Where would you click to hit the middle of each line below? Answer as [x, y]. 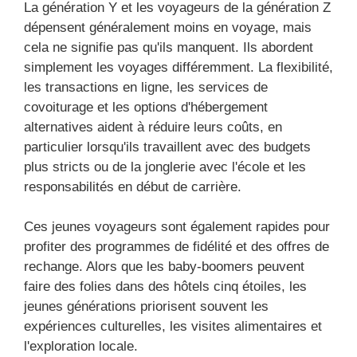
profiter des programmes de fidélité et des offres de [177, 247]
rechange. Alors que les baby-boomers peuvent [164, 267]
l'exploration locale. [81, 347]
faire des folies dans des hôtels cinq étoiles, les [165, 287]
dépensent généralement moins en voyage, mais [168, 27]
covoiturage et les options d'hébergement [146, 107]
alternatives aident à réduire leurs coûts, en [153, 127]
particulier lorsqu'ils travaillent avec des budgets [167, 147]
